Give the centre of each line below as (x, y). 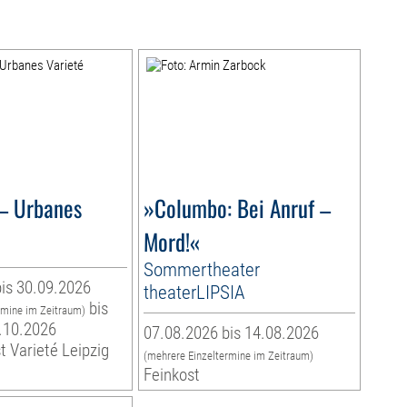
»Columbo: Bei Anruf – (237, 208)
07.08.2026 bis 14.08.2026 (231, 333)
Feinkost (171, 375)
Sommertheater (201, 270)
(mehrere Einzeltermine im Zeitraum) (228, 356)
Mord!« (171, 242)
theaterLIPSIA (194, 293)
